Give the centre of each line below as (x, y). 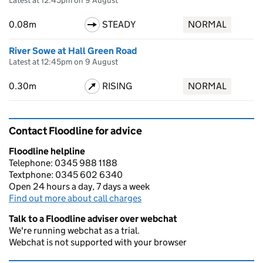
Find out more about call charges (75, 198)
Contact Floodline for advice (75, 131)
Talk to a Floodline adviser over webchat (93, 219)
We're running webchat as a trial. (74, 230)
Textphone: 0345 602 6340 (66, 175)
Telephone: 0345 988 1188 (63, 163)
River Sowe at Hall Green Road (73, 51)
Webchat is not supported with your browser (98, 242)
